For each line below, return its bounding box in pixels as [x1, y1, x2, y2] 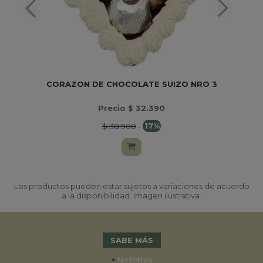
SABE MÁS [110, 235, 153, 245]
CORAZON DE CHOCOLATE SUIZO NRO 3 [46, 79, 217, 89]
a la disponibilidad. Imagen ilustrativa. [62, 191, 201, 201]
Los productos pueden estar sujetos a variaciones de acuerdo [14, 181, 249, 191]
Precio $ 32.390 [98, 103, 165, 113]
